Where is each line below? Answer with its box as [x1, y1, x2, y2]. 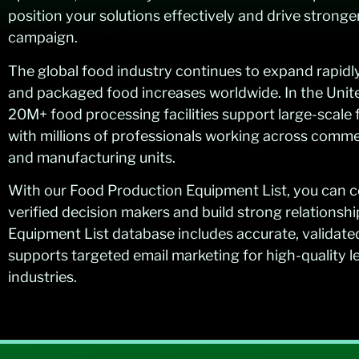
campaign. [8, 29, 78, 46]
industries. [8, 268, 77, 286]
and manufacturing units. [8, 148, 175, 166]
